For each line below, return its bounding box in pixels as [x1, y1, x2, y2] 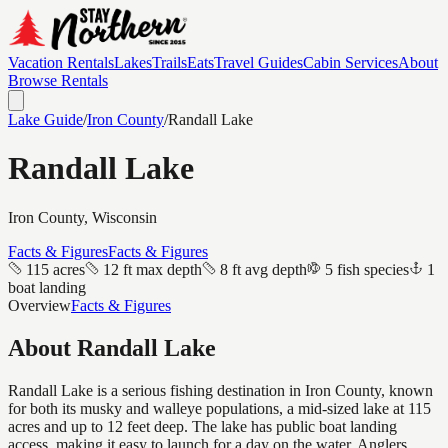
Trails [152, 54, 187, 71]
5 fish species [325, 260, 409, 278]
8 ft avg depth [220, 260, 307, 278]
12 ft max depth [103, 260, 202, 278]
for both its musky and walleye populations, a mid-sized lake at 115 [8, 399, 431, 417]
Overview [8, 296, 71, 314]
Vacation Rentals [8, 54, 114, 71]
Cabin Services [303, 54, 398, 71]
